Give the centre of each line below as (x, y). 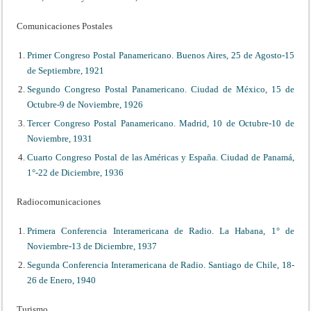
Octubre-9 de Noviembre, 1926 (85, 104)
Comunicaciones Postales (65, 26)
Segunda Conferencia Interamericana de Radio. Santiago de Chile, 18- (161, 264)
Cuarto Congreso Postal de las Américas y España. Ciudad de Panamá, (161, 157)
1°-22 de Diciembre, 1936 (76, 172)
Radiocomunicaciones (59, 201)
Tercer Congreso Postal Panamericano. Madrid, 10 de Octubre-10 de (161, 123)
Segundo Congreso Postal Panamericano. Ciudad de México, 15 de (161, 89)
